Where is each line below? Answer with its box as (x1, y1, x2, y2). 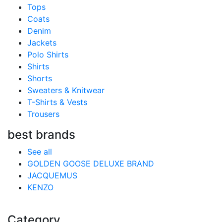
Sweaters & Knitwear (27, 85, 105, 95)
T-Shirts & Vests (27, 97, 87, 107)
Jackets (27, 38, 56, 48)
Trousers (27, 109, 59, 119)
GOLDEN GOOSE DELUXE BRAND (27, 159, 154, 168)
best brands (7, 127, 75, 142)
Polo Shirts (27, 50, 68, 59)
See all (27, 147, 52, 157)
